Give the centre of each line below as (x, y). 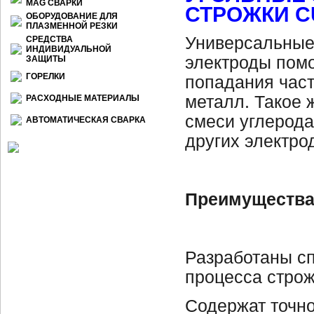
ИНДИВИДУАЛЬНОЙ (69, 49)
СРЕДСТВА (49, 39)
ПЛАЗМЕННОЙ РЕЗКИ (72, 26)
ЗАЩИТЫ (46, 59)
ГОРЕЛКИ (46, 76)
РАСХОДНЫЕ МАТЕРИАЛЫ (83, 98)
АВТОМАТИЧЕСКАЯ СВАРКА (86, 120)
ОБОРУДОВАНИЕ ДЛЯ (72, 16)
